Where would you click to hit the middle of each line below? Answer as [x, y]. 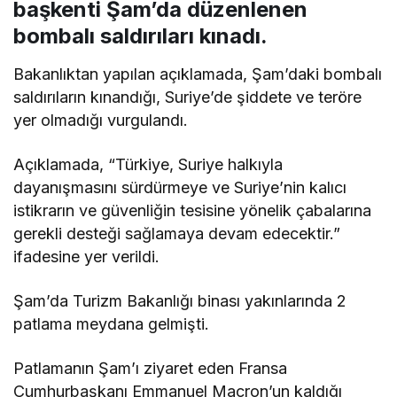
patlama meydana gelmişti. [112, 324]
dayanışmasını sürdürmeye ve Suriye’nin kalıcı [180, 188]
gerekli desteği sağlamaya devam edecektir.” [177, 234]
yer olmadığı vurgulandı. [101, 121]
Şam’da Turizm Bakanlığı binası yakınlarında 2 [180, 301]
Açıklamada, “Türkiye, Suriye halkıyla [148, 165]
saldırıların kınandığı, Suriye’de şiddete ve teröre [188, 97]
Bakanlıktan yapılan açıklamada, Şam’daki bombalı [198, 74]
